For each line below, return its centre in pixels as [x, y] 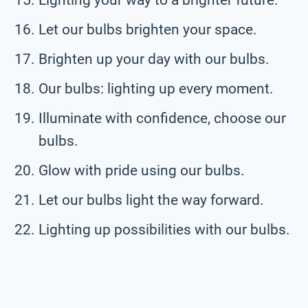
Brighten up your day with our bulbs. [154, 59]
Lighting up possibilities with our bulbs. [164, 229]
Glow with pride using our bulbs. [142, 170]
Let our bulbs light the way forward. [151, 200]
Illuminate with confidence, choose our [162, 118]
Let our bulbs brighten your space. [148, 29]
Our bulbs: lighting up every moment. [156, 88]
